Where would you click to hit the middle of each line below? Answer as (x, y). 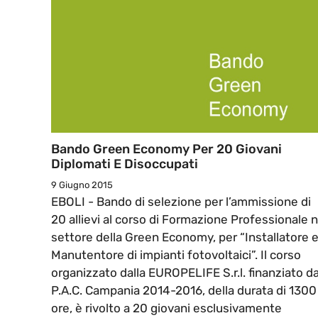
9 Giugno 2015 (82, 185)
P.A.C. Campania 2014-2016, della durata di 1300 (184, 291)
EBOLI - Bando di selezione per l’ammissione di (181, 202)
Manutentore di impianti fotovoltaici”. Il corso (176, 255)
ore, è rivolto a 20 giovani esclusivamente (166, 308)
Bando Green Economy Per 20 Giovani (166, 149)
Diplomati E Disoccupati (125, 164)
